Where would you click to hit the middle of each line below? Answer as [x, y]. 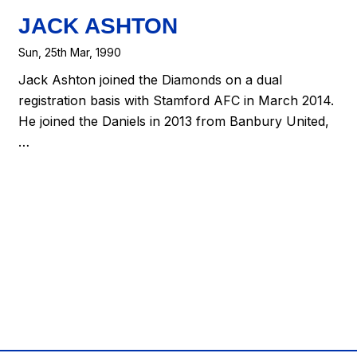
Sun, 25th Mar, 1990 [70, 52]
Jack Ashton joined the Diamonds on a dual [151, 80]
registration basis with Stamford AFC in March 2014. [177, 101]
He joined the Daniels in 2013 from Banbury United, [174, 122]
